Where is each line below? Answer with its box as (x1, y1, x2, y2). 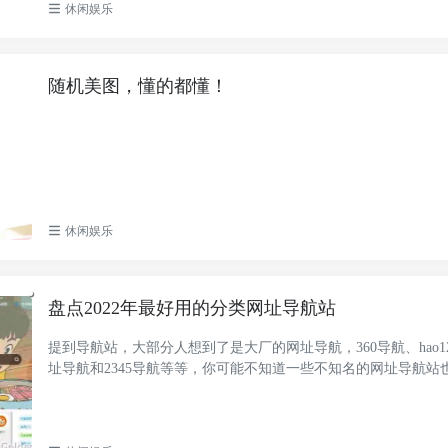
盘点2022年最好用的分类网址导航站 (48, 297, 337, 318)
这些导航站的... (48, 381, 145, 397)
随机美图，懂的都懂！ (48, 76, 229, 97)
